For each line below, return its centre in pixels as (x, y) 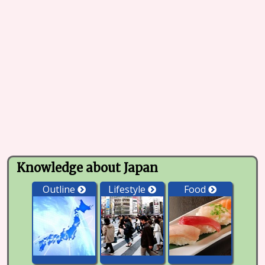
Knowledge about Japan (87, 168)
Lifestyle (128, 189)
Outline (60, 189)
